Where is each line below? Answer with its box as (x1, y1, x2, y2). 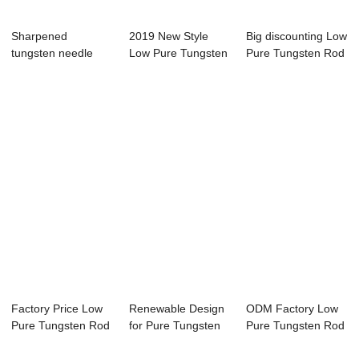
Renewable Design (128, 302, 224, 316)
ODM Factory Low (246, 302, 339, 316)
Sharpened (11, 30, 68, 43)
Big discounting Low (246, 30, 348, 43)
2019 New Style (128, 30, 208, 43)
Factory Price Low (11, 302, 103, 316)
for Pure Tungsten (128, 319, 220, 333)
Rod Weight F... (128, 336, 207, 349)
